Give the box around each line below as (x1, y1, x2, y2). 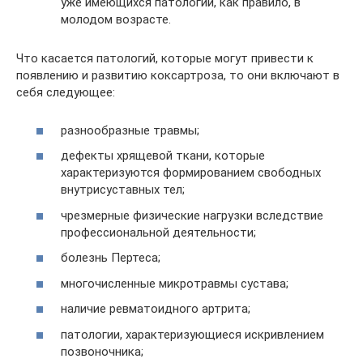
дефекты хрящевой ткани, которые (61, 148, 265, 163)
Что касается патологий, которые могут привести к (16, 51, 314, 66)
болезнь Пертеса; (61, 250, 160, 265)
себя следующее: (16, 85, 115, 100)
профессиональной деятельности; (61, 224, 256, 240)
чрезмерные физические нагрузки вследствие (61, 207, 323, 223)
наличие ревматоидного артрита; (61, 301, 250, 316)
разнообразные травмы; (61, 122, 199, 138)
